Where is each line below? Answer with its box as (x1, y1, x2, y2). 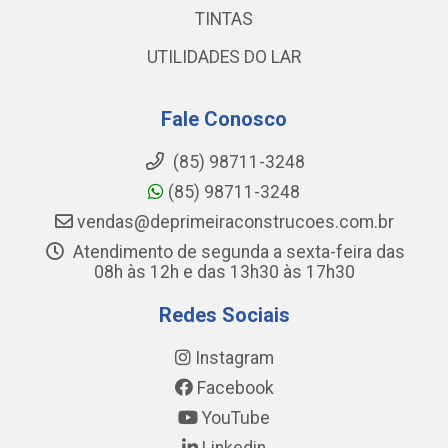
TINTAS (195, 9, 253, 29)
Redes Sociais (158, 303, 290, 327)
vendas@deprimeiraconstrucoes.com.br (72, 212, 394, 232)
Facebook (192, 378, 274, 398)
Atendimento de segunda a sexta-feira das (68, 242, 405, 262)
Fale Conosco (161, 107, 287, 131)
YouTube (198, 408, 270, 428)
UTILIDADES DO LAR (147, 47, 301, 67)
